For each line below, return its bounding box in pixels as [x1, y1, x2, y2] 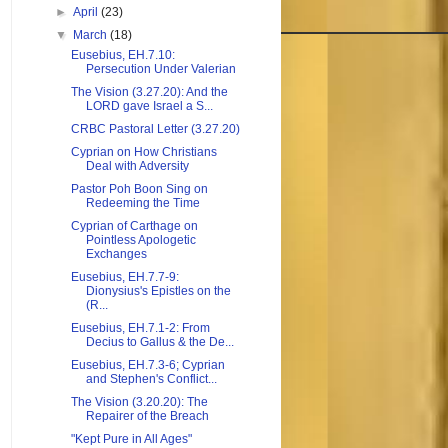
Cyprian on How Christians [70, 145, 217, 160]
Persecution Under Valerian [85, 62, 236, 77]
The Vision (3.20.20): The [70, 395, 208, 410]
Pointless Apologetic [85, 233, 196, 248]
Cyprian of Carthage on [70, 219, 198, 234]
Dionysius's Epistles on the [85, 284, 231, 299]
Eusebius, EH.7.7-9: [70, 270, 179, 285]
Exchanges [85, 247, 147, 262]
